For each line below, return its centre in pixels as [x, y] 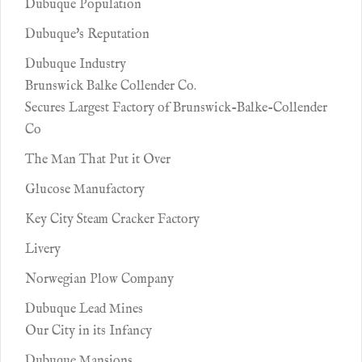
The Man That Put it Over [98, 160]
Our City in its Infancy [88, 331]
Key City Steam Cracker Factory [112, 220]
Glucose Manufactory [85, 190]
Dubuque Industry [76, 65]
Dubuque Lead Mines [84, 309]
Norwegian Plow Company [99, 280]
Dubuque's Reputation [87, 35]
